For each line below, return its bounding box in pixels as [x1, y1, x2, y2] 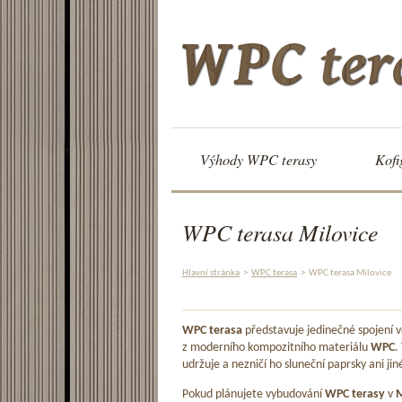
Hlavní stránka [182, 267, 240, 278]
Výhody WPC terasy [200, 150, 317, 169]
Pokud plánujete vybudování [182, 388, 325, 400]
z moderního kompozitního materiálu [182, 342, 371, 354]
